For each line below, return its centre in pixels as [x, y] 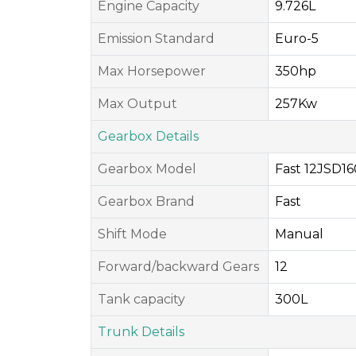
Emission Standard [156, 39]
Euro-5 [297, 39]
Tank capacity [141, 299]
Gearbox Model [147, 169]
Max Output [137, 104]
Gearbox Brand [146, 201]
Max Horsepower [152, 71]
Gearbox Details [148, 136]
